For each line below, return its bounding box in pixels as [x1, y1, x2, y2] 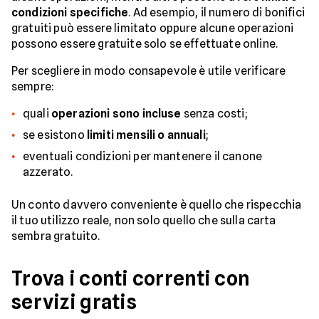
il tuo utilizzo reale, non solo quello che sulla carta [11, 213, 276, 227]
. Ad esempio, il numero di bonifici [128, 5, 305, 19]
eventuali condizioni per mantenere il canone [23, 149, 263, 163]
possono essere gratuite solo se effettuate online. [11, 36, 278, 51]
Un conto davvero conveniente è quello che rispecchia [11, 197, 302, 211]
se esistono [23, 127, 87, 142]
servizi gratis [11, 289, 137, 314]
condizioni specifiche [11, 5, 129, 19]
